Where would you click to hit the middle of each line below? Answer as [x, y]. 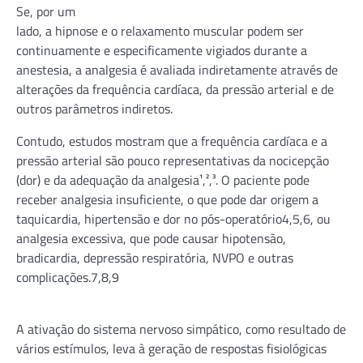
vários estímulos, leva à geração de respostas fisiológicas [171, 348]
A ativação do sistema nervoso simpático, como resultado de [181, 329]
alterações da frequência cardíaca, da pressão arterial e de [175, 89]
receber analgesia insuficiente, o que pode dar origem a [167, 199]
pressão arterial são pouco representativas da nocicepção [173, 160]
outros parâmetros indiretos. [94, 108]
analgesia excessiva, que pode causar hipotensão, [151, 238]
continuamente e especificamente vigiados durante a [162, 50]
